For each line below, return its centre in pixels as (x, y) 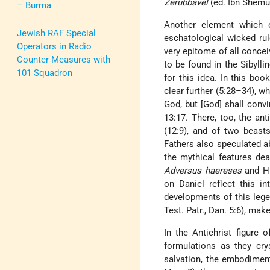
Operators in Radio (54, 46)
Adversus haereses (203, 171)
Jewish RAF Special (56, 33)
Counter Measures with (64, 59)
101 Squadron (45, 73)
